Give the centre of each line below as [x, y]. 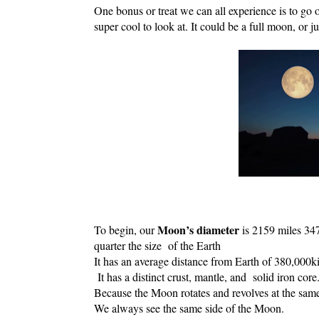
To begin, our [126, 230]
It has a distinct [131, 277]
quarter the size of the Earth [157, 245]
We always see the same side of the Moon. [189, 308]
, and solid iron [261, 277]
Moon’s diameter [200, 230]
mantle [209, 277]
